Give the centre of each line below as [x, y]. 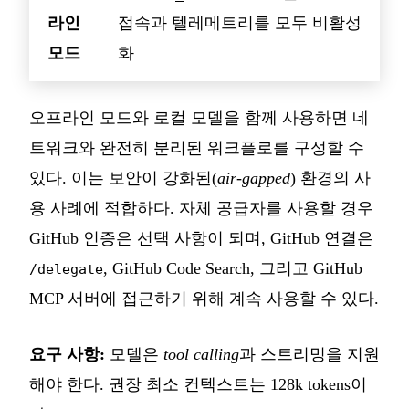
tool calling [201, 354]
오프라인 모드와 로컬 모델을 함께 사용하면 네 [199, 117]
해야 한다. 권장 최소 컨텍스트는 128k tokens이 [198, 384]
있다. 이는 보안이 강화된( [123, 178]
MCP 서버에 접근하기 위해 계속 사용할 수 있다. [204, 298]
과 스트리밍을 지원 [309, 354]
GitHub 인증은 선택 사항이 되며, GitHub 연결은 [201, 238]
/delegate [66, 268]
